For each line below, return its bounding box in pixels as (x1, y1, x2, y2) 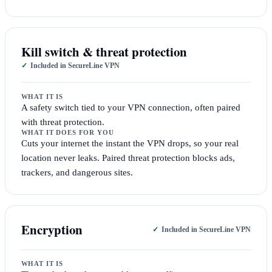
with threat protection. (21, 116, 104, 127)
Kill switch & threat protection (21, 42, 187, 61)
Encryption (21, 220, 83, 239)
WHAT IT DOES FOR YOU (21, 129, 114, 136)
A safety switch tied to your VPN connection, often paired (21, 101, 240, 112)
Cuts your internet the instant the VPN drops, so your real (21, 137, 239, 148)
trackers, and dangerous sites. (21, 166, 133, 177)
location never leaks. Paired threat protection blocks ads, (21, 152, 235, 163)
